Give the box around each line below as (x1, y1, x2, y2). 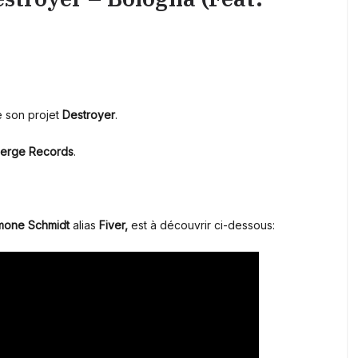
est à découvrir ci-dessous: (128, 218, 275, 233)
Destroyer (59, 108, 115, 122)
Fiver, (99, 218, 128, 233)
